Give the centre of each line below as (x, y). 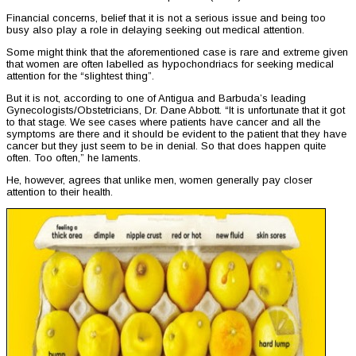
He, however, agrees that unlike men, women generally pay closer (159, 180)
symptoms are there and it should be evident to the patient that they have (176, 134)
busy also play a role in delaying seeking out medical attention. (155, 30)
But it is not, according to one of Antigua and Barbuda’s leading (156, 99)
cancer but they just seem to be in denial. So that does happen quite (166, 146)
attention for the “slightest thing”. (80, 76)
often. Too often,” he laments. (74, 158)
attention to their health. (60, 192)
